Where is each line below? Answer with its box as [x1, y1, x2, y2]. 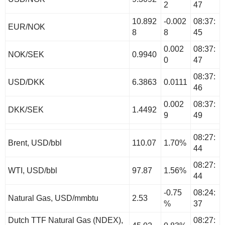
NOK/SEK [8, 50, 44, 59]
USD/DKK [8, 77, 45, 86]
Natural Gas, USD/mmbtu [8, 193, 98, 202]
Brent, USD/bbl [8, 138, 62, 147]
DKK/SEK [8, 105, 44, 114]
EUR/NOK [8, 22, 45, 31]
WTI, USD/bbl [8, 166, 57, 175]
